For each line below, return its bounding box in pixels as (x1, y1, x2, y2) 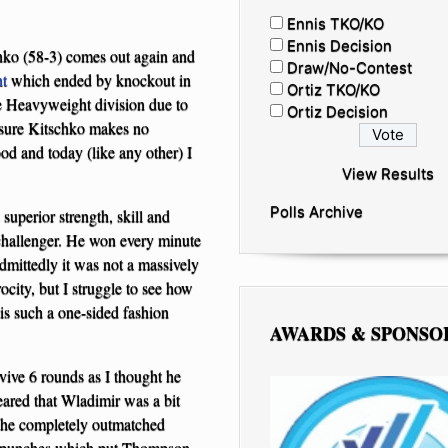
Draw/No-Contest (287, 57, 412, 77)
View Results (342, 163, 435, 183)
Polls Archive (270, 201, 363, 221)
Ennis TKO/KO (287, 13, 384, 33)
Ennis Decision (287, 35, 392, 55)
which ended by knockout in (7, 68, 191, 90)
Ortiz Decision (287, 101, 388, 121)
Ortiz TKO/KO (287, 79, 380, 99)
